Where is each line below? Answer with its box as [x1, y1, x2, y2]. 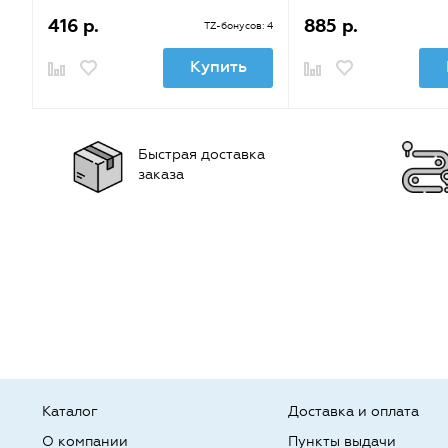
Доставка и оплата [288, 403, 420, 420]
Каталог [42, 403, 98, 420]
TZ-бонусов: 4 [204, 20, 273, 32]
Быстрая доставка [138, 146, 265, 163]
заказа [138, 166, 184, 183]
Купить [189, 57, 247, 76]
